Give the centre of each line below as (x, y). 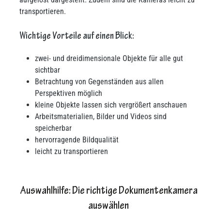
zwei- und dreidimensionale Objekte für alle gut (109, 58)
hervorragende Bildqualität (77, 140)
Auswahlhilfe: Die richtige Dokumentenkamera (108, 192)
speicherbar (53, 128)
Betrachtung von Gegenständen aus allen (99, 82)
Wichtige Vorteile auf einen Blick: (77, 37)
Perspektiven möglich (69, 93)
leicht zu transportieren (71, 151)
